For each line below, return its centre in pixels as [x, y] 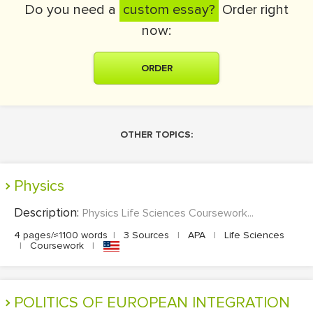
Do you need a [72, 10]
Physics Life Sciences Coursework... [168, 213]
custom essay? [169, 10]
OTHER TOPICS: [156, 134]
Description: [48, 212]
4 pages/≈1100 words [61, 235]
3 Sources [146, 235]
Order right [254, 10]
